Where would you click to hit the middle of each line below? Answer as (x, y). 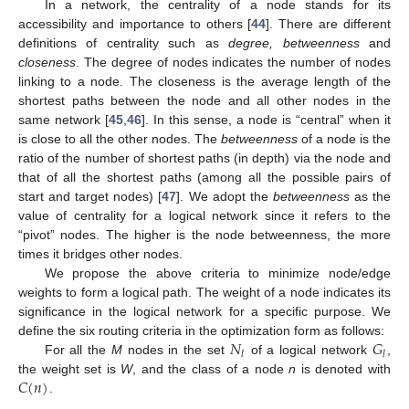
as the (370, 197)
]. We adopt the (225, 197)
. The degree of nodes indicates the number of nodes (233, 63)
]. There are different (328, 24)
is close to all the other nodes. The (120, 139)
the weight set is (70, 369)
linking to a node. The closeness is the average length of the (204, 82)
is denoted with (344, 369)
